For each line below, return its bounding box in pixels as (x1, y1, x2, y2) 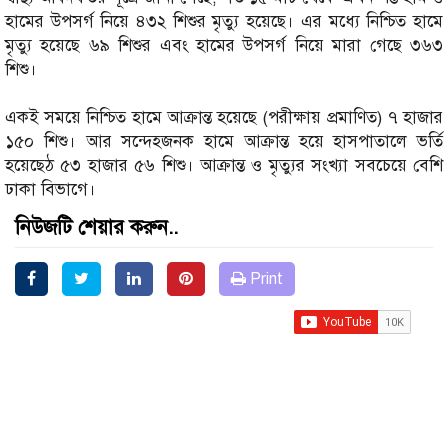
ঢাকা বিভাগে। (5, 179, 96, 201)
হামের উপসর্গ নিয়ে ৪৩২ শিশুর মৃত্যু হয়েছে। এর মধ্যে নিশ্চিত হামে (5, 11, 443, 33)
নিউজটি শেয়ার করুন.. (15, 215, 178, 241)
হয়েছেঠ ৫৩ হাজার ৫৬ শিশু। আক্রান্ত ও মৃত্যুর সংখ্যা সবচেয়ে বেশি (5, 155, 443, 177)
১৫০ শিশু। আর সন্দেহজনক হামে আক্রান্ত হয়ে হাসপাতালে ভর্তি (5, 131, 443, 153)
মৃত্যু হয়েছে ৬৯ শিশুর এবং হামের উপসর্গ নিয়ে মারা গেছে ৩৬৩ (5, 35, 443, 57)
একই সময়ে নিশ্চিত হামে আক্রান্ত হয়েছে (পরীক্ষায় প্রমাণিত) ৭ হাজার (5, 107, 443, 129)
